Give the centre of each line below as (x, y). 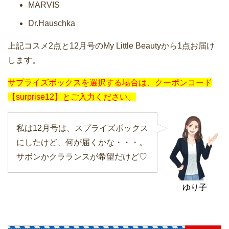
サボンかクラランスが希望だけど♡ (82, 156)
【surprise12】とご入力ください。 (72, 97)
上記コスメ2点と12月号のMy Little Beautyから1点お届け (111, 45)
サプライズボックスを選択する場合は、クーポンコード (110, 82)
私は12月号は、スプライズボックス (82, 128)
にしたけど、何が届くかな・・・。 (82, 142)
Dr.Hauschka (52, 23)
